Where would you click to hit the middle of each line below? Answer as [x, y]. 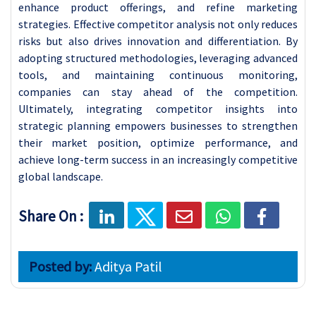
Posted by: [60, 266]
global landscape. [61, 176]
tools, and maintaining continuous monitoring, [158, 74]
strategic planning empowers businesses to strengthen [158, 125]
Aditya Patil [127, 266]
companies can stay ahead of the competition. [158, 91]
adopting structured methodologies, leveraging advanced [158, 57]
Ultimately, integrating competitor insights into [158, 108]
